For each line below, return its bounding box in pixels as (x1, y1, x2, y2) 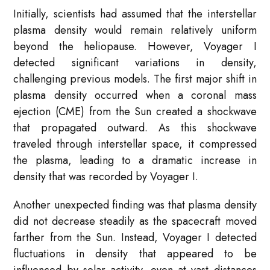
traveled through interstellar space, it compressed (13, 136, 257, 152)
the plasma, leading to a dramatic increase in (13, 152, 257, 169)
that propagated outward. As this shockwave (13, 120, 257, 136)
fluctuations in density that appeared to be (13, 246, 257, 262)
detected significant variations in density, (13, 55, 257, 71)
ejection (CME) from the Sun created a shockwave (13, 104, 257, 120)
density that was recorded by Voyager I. (13, 169, 199, 185)
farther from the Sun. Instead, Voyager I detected (13, 230, 257, 246)
